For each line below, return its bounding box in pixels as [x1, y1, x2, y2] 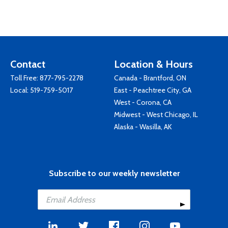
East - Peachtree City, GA [114, 85, 191, 95]
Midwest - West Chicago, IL [114, 110, 198, 119]
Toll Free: [10, 73, 40, 82]
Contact [10, 58, 45, 70]
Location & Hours [114, 58, 193, 70]
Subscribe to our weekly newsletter [48, 168, 180, 178]
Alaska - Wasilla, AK [114, 122, 172, 131]
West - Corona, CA [114, 98, 172, 107]
